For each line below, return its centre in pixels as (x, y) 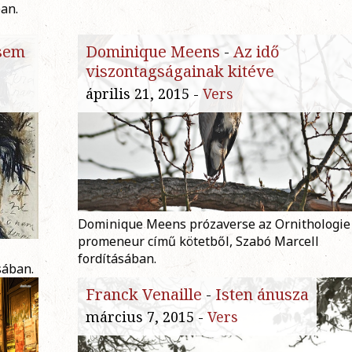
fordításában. (117, 259)
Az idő (257, 52)
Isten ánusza (262, 295)
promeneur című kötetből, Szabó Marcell (198, 242)
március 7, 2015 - (147, 317)
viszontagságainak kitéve (180, 71)
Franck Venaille (144, 295)
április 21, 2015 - (144, 94)
